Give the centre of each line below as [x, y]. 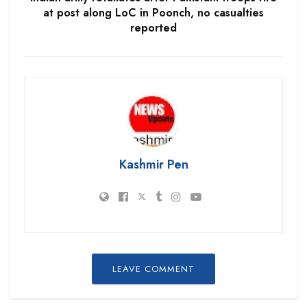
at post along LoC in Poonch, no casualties [153, 12]
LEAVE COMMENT [153, 269]
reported [153, 27]
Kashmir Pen [153, 164]
